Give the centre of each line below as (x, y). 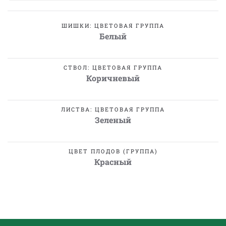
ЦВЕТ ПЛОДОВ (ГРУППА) (113, 151)
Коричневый (113, 78)
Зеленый (113, 120)
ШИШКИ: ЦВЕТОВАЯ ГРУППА (113, 25)
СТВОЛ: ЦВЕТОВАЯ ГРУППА (113, 67)
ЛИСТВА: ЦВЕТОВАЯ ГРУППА (113, 109)
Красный (113, 162)
